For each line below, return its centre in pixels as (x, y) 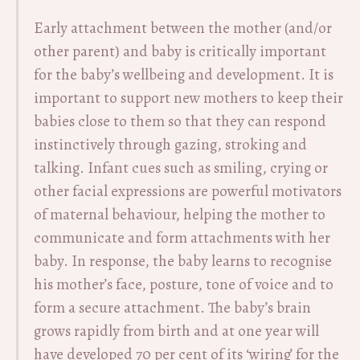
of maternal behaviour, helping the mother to (180, 215)
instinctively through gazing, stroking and (170, 145)
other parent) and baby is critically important (180, 51)
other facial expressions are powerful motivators (188, 191)
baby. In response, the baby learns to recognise (183, 261)
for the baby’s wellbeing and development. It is (184, 75)
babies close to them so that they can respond (180, 121)
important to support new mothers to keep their (188, 98)
